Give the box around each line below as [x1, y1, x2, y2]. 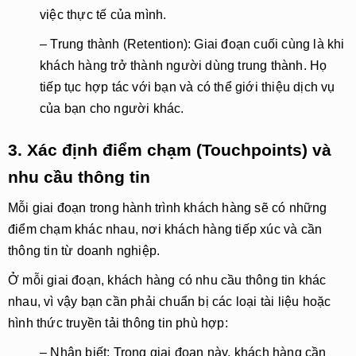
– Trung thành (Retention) [40, 37, 188, 51]
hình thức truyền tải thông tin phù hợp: [8, 316, 228, 330]
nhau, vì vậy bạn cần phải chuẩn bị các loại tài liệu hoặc [8, 295, 331, 308]
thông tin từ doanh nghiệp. [8, 244, 161, 257]
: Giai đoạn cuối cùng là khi [188, 37, 345, 51]
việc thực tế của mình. [40, 8, 167, 21]
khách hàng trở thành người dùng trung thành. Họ [40, 59, 327, 72]
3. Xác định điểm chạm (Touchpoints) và [8, 141, 331, 159]
